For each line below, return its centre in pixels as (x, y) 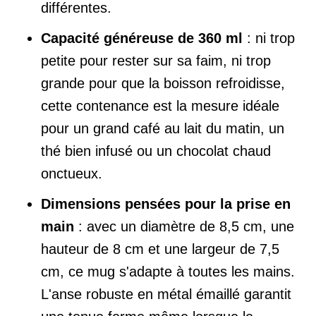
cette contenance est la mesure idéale (160, 106)
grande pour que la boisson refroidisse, (163, 84)
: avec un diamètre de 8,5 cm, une (184, 227)
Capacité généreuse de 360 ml (142, 38)
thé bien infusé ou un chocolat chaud (156, 151)
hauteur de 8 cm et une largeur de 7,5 (160, 249)
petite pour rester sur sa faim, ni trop (156, 61)
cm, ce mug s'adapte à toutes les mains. (168, 272)
